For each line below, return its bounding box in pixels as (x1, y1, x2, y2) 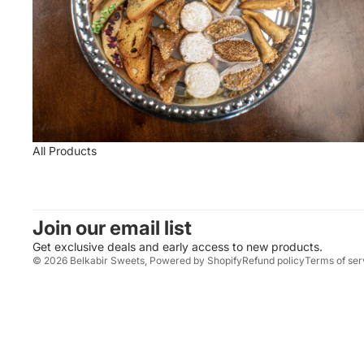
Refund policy (242, 254, 305, 267)
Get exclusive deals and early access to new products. (32, 240, 323, 254)
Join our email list (32, 216, 192, 240)
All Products (32, 144, 97, 158)
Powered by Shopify (149, 254, 242, 267)
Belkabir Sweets (70, 254, 145, 267)
